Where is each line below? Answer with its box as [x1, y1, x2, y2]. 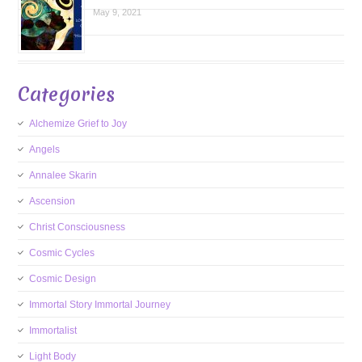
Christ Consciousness [29, 221, 126, 234]
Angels [29, 144, 61, 156]
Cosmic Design [29, 273, 97, 285]
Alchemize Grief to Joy [29, 118, 128, 130]
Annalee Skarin [29, 170, 98, 182]
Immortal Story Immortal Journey [29, 299, 171, 311]
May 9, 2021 [93, 7, 142, 18]
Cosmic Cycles [29, 247, 95, 259]
